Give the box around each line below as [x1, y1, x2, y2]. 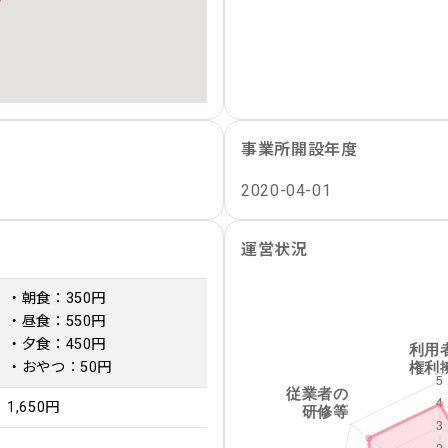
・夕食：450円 [7, 336, 107, 353]
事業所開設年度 [241, 140, 358, 159]
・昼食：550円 [7, 313, 107, 330]
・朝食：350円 [7, 290, 107, 307]
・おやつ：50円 [7, 359, 113, 376]
